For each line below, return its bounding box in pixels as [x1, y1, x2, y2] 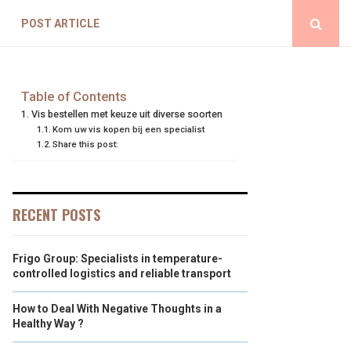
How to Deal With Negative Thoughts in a [13, 302, 222, 315]
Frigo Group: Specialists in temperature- [13, 252, 223, 265]
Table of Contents [21, 89, 127, 104]
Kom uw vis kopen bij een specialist [52, 124, 205, 135]
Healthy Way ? [13, 317, 84, 330]
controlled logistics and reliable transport [13, 267, 231, 280]
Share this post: [52, 139, 119, 150]
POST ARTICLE [20, 17, 100, 30]
